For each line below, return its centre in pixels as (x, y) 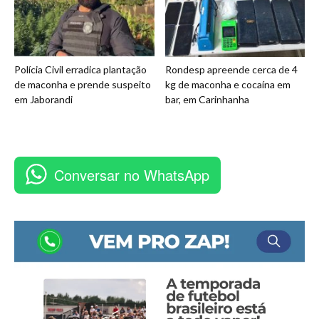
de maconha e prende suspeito (83, 85)
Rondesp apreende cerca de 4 (231, 70)
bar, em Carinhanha (207, 100)
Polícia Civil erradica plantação (80, 70)
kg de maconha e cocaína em (228, 85)
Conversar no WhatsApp (132, 175)
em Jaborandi (43, 100)
